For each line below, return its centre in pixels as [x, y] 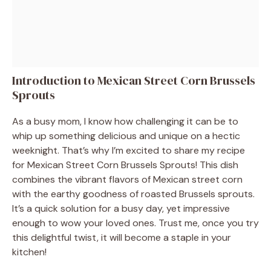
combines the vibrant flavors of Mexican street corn [127, 179]
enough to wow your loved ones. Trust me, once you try [135, 223]
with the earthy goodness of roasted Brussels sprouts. [133, 194]
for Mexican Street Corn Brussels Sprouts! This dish [125, 165]
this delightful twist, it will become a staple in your [122, 237]
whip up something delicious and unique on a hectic [126, 135]
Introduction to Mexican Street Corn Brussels [134, 80]
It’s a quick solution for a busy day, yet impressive [121, 208]
